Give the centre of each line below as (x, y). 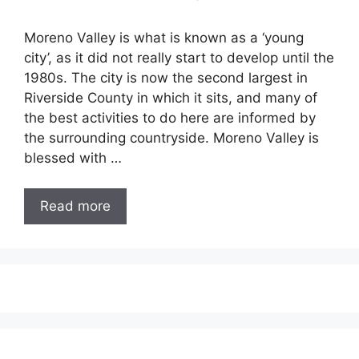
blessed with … (73, 157)
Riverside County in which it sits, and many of (171, 97)
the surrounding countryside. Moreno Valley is (171, 137)
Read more (75, 206)
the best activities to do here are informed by (170, 117)
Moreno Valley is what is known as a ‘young (164, 37)
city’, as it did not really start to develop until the (179, 57)
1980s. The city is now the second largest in (166, 77)
